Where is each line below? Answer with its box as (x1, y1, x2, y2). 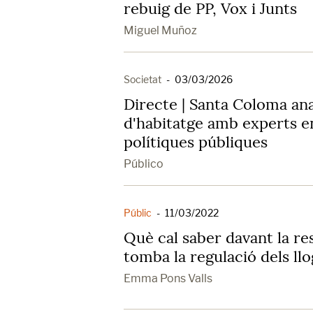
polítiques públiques (124, 132, 268, 152)
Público (124, 157, 163, 170)
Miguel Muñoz (124, 24, 197, 37)
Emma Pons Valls (124, 272, 212, 285)
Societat (124, 73, 161, 85)
